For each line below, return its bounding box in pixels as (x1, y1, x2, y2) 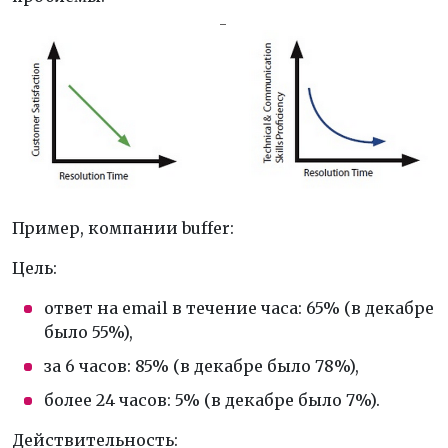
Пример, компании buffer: (12, 217, 234, 238)
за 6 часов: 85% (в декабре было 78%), (44, 355, 359, 376)
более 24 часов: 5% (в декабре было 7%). (44, 389, 380, 410)
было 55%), (44, 321, 133, 342)
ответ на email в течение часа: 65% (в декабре (44, 297, 434, 318)
